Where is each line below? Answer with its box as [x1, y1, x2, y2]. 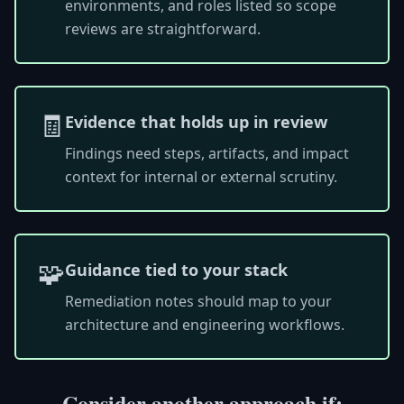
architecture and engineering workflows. [65, 315, 344, 335]
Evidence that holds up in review [65, 111, 327, 133]
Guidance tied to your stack [65, 259, 288, 280]
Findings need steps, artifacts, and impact [65, 143, 349, 163]
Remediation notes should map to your [65, 291, 332, 311]
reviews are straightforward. [65, 19, 261, 39]
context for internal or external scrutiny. [65, 167, 337, 187]
